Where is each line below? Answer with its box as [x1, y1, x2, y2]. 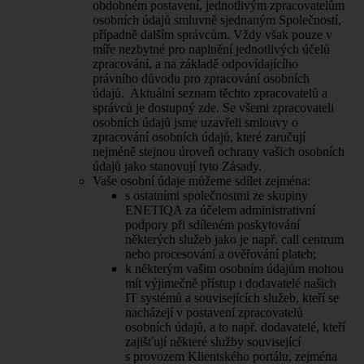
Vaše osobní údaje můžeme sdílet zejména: [93, 173, 310, 188]
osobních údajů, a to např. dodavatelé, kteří [125, 319, 345, 334]
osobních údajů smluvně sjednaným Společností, [93, 12, 341, 27]
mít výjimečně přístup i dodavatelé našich [125, 275, 336, 290]
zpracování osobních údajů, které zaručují [93, 129, 305, 144]
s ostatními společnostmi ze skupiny [125, 188, 308, 202]
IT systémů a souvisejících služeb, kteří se [125, 290, 339, 305]
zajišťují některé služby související [125, 334, 301, 349]
